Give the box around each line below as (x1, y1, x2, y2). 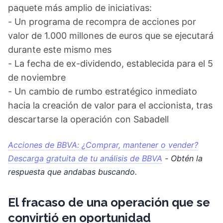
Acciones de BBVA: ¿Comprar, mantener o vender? (8, 140, 198, 150)
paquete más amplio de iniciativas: (8, 2, 152, 13)
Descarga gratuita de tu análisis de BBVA (8, 153, 162, 163)
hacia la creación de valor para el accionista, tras (8, 100, 213, 111)
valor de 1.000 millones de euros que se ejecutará (8, 30, 214, 41)
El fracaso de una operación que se (8, 195, 210, 210)
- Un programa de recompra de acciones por (8, 16, 196, 27)
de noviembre (8, 72, 66, 83)
